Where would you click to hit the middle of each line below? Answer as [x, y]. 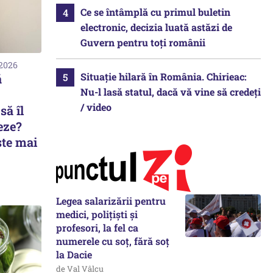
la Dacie [74, 254]
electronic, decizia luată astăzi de [156, 27]
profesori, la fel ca [97, 228]
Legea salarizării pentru [111, 201]
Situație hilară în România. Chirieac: [164, 76]
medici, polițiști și [97, 214]
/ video [96, 107]
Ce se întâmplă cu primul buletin [155, 12]
